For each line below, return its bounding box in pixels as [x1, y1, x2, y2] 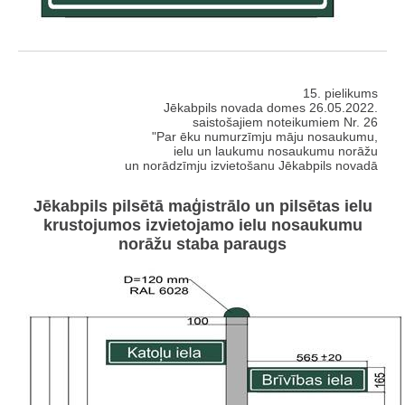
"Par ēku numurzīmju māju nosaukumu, [152, 129, 378, 145]
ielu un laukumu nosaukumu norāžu [174, 144, 378, 159]
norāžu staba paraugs [118, 234, 287, 253]
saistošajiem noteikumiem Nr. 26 [193, 115, 378, 130]
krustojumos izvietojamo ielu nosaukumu [42, 215, 363, 234]
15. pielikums [303, 86, 378, 101]
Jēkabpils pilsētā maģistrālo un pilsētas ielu [33, 196, 372, 215]
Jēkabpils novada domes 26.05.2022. [164, 100, 378, 116]
